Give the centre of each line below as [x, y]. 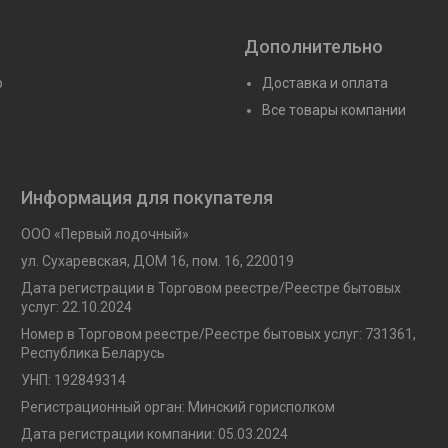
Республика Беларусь [92, 352]
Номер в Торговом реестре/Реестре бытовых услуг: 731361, [218, 333]
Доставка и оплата [325, 82]
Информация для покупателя [146, 197]
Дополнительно [313, 46]
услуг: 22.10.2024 [76, 306]
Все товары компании [334, 109]
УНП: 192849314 [73, 379]
